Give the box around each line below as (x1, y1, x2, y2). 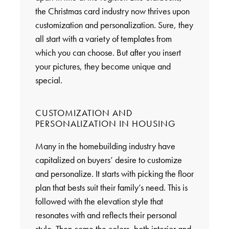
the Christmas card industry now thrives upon (35, 5, 190, 17)
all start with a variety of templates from (35, 33, 172, 45)
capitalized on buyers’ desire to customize (35, 154, 182, 166)
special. (35, 74, 62, 86)
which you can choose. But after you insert (35, 47, 181, 59)
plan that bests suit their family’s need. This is (35, 181, 188, 194)
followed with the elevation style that (35, 195, 163, 208)
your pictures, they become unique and (35, 60, 171, 73)
